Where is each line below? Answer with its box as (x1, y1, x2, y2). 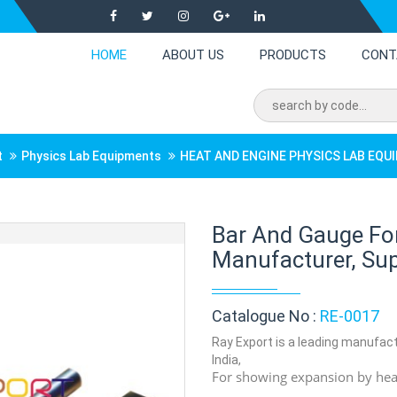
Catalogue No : (212, 307, 320, 325)
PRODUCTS (260, 47, 326, 63)
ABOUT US (162, 47, 224, 63)
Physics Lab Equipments (21, 149, 161, 163)
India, (212, 353, 241, 367)
